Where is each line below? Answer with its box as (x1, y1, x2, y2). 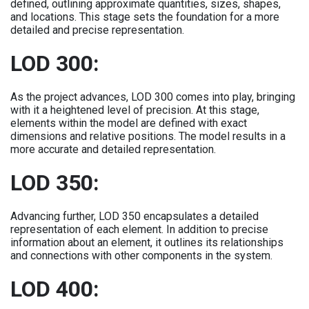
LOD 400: (10, 276, 99, 302)
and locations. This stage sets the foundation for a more (10, 10, 279, 23)
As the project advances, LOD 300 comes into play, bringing (10, 90, 295, 103)
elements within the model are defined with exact (10, 117, 247, 130)
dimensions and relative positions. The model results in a (10, 130, 286, 143)
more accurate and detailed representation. (10, 143, 216, 156)
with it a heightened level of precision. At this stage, (10, 103, 259, 117)
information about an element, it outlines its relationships (10, 236, 283, 249)
